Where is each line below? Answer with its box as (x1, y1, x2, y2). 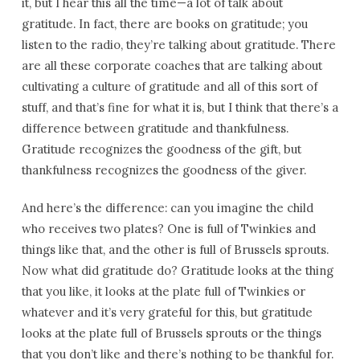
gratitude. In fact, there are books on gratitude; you (21, 16, 308, 31)
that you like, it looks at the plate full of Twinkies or (21, 284, 305, 299)
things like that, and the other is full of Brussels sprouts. (21, 242, 329, 257)
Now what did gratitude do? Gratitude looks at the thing (21, 263, 333, 278)
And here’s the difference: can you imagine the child (21, 200, 313, 215)
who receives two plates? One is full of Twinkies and (21, 221, 316, 236)
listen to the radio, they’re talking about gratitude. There (21, 37, 336, 52)
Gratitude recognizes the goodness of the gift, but (21, 141, 301, 157)
